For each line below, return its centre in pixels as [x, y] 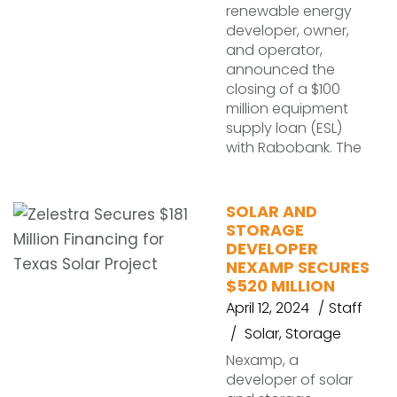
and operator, [274, 50]
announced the [280, 70]
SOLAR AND [272, 211]
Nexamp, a [262, 360]
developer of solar [289, 380]
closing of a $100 [283, 89]
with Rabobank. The [294, 148]
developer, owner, [288, 31]
